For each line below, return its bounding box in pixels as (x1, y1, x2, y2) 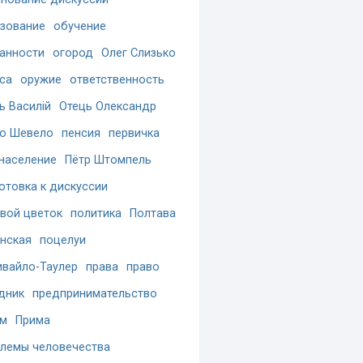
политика (70, 207, 122, 220)
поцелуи (40, 233, 86, 247)
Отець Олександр (59, 100, 156, 113)
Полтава (130, 207, 176, 220)
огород (53, 46, 93, 60)
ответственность (70, 73, 164, 87)
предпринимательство (32, 287, 157, 301)
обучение (53, 19, 106, 33)
